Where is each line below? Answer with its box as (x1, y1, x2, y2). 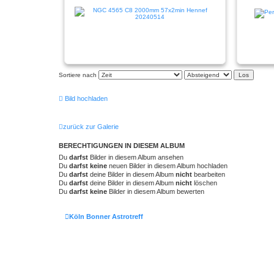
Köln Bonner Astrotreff (69, 213, 143, 220)
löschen (192, 179, 217, 187)
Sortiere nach (59, 71, 98, 78)
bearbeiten (192, 170, 225, 178)
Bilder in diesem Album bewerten (107, 187, 204, 195)
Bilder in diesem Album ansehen (88, 153, 183, 161)
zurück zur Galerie (63, 122, 119, 130)
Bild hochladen (65, 94, 108, 102)
